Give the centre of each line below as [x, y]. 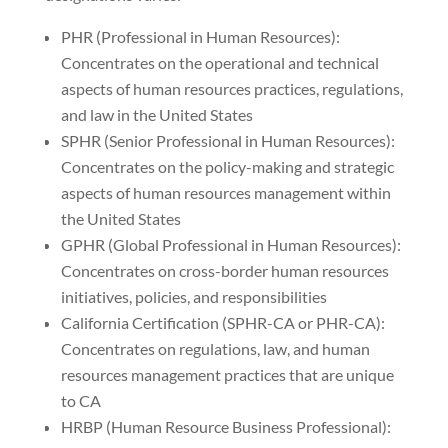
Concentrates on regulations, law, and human [215, 349]
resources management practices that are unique [227, 375]
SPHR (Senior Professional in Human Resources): [227, 141]
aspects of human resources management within [225, 193]
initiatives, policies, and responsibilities [193, 297]
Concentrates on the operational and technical [219, 63]
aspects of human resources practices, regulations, [231, 89]
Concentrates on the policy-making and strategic [227, 167]
